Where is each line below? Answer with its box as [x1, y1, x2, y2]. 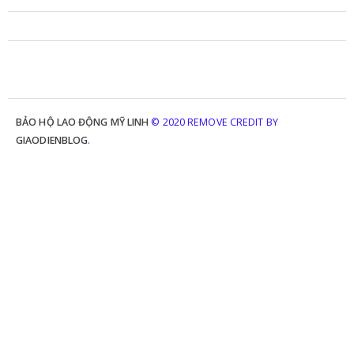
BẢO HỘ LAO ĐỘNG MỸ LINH [16, 115, 149, 129]
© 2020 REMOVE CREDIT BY [149, 115, 278, 129]
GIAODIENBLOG [16, 133, 88, 147]
